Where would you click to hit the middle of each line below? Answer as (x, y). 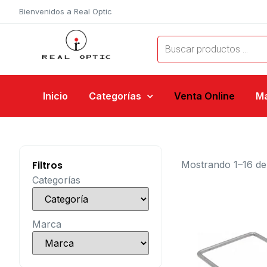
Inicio (55, 96)
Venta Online (204, 96)
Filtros (47, 165)
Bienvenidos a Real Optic (66, 11)
